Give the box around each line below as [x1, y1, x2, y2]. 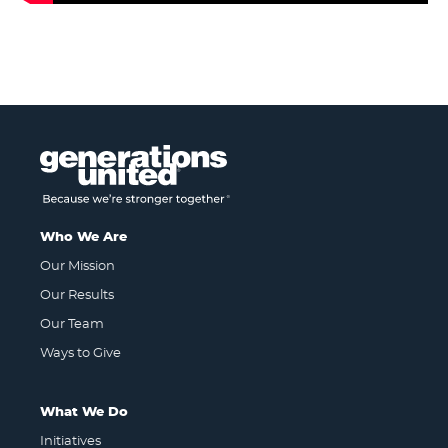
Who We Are [40, 230, 127, 244]
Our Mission [40, 259, 115, 273]
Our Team [40, 317, 104, 331]
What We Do [40, 405, 128, 419]
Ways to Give [40, 346, 121, 360]
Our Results [40, 288, 114, 302]
